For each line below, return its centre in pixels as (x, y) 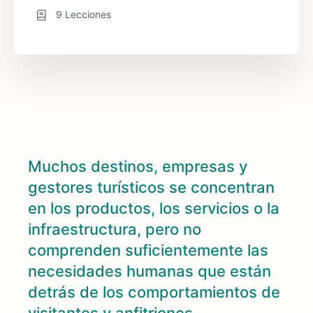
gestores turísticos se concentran (151, 187)
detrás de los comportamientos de (154, 292)
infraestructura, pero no (115, 229)
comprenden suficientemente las (148, 250)
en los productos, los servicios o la (154, 208)
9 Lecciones (83, 14)
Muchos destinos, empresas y (138, 166)
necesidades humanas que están (150, 271)
